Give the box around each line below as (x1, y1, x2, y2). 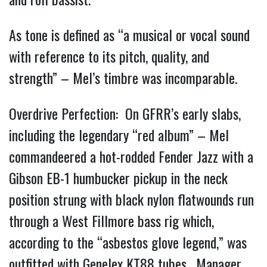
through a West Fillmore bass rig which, (9, 209, 214, 231)
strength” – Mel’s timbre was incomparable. (9, 66, 237, 88)
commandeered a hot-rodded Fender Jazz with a (9, 145, 253, 167)
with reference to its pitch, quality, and (9, 45, 209, 67)
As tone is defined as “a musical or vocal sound (9, 23, 250, 45)
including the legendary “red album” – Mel (9, 123, 229, 145)
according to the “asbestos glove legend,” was (9, 231, 247, 253)
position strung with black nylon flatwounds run (9, 188, 254, 210)
